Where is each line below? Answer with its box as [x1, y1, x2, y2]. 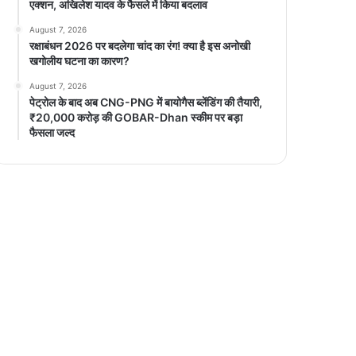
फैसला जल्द [29, 125, 75, 139]
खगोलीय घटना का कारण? [29, 53, 130, 68]
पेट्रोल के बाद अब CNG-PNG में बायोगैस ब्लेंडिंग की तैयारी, [29, 95, 263, 109]
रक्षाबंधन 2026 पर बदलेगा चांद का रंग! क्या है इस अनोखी [29, 38, 251, 52]
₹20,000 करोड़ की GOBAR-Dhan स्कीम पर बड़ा [29, 110, 243, 124]
